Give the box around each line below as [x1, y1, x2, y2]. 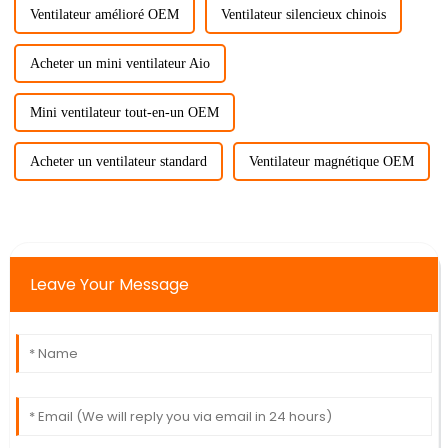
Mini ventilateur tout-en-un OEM [29, 104, 219, 120]
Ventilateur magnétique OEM [248, 153, 414, 169]
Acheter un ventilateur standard [29, 153, 207, 169]
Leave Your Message [29, 272, 189, 296]
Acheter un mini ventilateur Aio [29, 55, 210, 71]
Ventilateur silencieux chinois [220, 6, 386, 22]
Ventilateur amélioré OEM [29, 6, 179, 22]
